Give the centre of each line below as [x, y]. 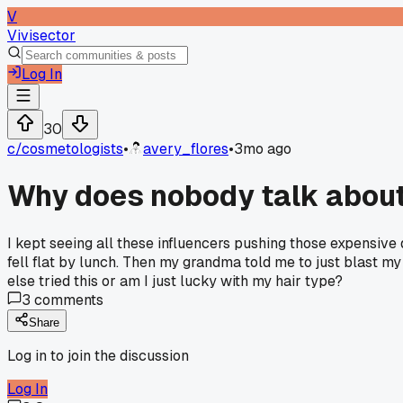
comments [67, 300]
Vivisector [41, 36]
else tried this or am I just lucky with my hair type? [175, 281]
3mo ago [263, 149]
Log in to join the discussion [98, 355]
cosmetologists [72, 149]
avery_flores [186, 149]
